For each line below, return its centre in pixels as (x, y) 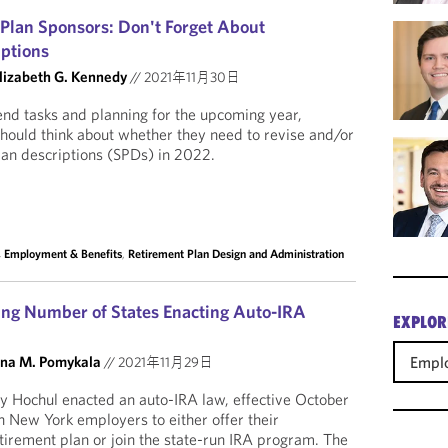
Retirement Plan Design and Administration (236, 253)
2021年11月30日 (191, 77)
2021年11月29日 (164, 362)
